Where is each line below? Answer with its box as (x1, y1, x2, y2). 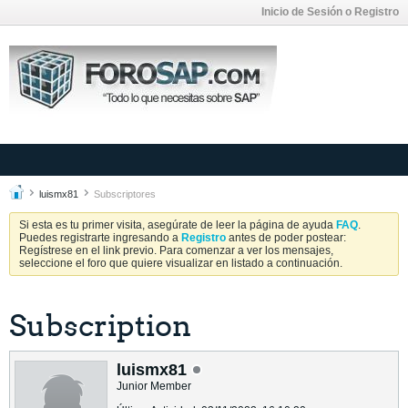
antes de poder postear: (226, 231, 346, 244)
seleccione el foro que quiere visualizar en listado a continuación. (19, 257, 342, 270)
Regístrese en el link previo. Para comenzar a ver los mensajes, (19, 244, 333, 257)
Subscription (9, 308, 191, 344)
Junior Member (117, 380, 191, 393)
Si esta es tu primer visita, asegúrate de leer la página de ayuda (19, 219, 336, 231)
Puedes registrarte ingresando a (19, 231, 181, 244)
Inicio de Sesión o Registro (261, 5, 399, 18)
